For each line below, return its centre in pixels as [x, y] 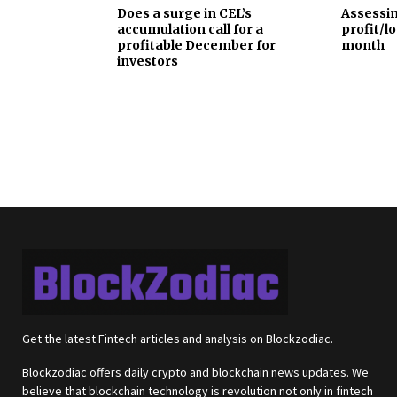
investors [148, 62]
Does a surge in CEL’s [184, 14]
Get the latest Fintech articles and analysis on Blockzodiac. [178, 339]
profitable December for [196, 46]
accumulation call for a [190, 30]
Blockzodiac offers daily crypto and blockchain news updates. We [195, 373]
